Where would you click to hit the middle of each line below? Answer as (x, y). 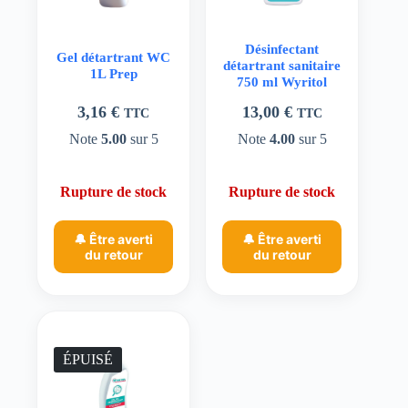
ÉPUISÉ (88, 359)
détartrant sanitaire (282, 65)
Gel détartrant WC (114, 57)
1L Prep (113, 73)
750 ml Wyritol (282, 82)
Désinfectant (282, 49)
